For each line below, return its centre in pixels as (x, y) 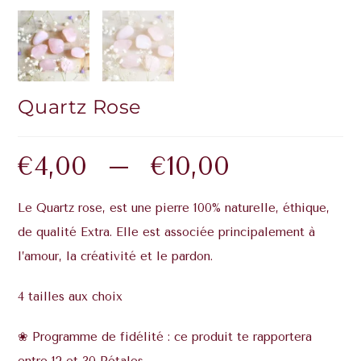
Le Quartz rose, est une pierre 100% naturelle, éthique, (174, 208)
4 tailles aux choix (71, 297)
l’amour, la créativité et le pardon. (116, 257)
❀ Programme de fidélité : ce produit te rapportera (165, 337)
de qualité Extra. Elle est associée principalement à (167, 232)
